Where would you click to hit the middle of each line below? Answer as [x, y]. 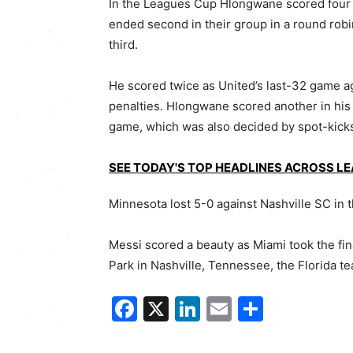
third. [123, 45]
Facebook [196, 309]
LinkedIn [250, 309]
